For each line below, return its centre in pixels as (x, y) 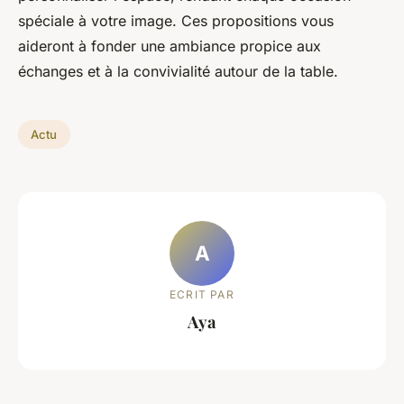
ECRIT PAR (202, 294)
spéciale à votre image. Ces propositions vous (176, 21)
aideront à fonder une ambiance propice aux (170, 46)
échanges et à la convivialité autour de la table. (178, 72)
